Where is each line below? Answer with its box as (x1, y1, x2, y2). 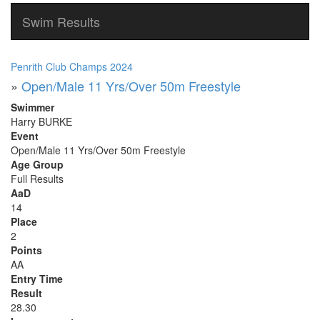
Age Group (11, 157, 64, 171)
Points (11, 243, 42, 257)
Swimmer (11, 100, 54, 114)
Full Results (11, 171, 64, 186)
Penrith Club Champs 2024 (11, 59, 133, 74)
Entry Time (11, 271, 63, 286)
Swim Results (22, 12, 100, 31)
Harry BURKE (11, 114, 72, 129)
